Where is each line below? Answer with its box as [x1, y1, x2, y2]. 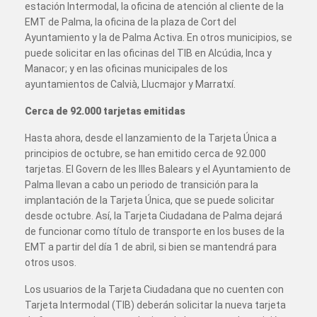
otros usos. [25, 257, 76, 268]
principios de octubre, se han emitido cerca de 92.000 [25, 148, 266, 159]
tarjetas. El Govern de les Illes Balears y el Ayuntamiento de [25, 163, 291, 175]
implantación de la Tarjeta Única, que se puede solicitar [25, 195, 275, 206]
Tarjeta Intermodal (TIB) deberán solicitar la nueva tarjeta [25, 299, 286, 311]
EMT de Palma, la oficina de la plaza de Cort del [25, 16, 236, 28]
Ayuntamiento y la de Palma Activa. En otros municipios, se [25, 32, 292, 43]
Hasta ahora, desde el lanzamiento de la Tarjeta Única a [25, 132, 277, 144]
